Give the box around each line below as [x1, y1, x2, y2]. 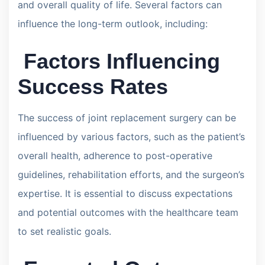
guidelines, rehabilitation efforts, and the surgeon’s [18, 168, 244, 180]
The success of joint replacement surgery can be [18, 111, 236, 124]
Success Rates [18, 74, 168, 99]
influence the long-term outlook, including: [18, 17, 208, 30]
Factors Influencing [18, 49, 220, 73]
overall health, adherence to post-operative [18, 149, 212, 161]
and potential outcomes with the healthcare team [18, 206, 238, 218]
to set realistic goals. [18, 225, 111, 237]
